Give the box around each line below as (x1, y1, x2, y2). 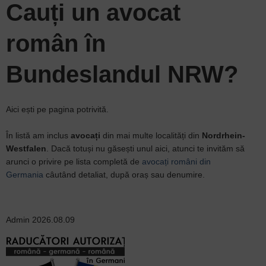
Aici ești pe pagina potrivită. (6, 104, 111, 114)
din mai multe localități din (103, 131, 202, 140)
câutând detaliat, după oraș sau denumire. (43, 170, 205, 179)
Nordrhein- (202, 131, 245, 140)
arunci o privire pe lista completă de (6, 157, 142, 166)
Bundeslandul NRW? (6, 61, 238, 87)
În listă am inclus (6, 131, 71, 140)
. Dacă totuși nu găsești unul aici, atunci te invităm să (46, 144, 245, 153)
